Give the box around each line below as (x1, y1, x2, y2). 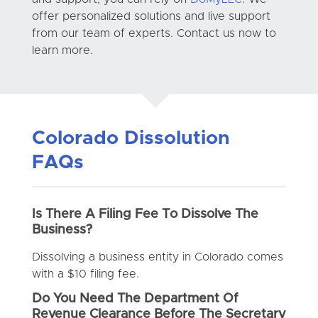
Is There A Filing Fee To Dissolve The (31, 207, 258, 221)
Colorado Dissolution (31, 128, 230, 148)
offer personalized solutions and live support (31, 10, 270, 22)
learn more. (31, 44, 93, 56)
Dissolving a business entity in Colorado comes (31, 251, 283, 263)
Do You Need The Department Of (31, 292, 238, 305)
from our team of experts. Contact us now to (31, 27, 276, 39)
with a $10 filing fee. (31, 268, 139, 280)
